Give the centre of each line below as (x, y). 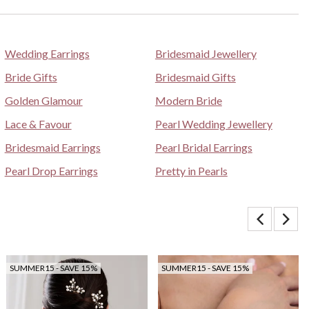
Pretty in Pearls (191, 170)
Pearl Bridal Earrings (203, 147)
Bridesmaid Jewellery (206, 53)
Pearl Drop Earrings (51, 170)
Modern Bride (188, 100)
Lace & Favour (38, 123)
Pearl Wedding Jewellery (213, 123)
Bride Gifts (31, 77)
